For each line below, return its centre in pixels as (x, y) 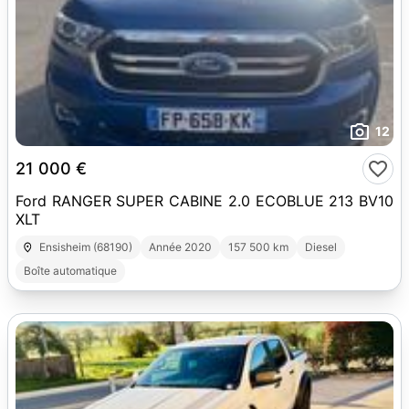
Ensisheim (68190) (86, 247)
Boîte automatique (70, 271)
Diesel (321, 247)
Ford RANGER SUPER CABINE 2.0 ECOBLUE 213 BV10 (204, 201)
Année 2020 (181, 247)
